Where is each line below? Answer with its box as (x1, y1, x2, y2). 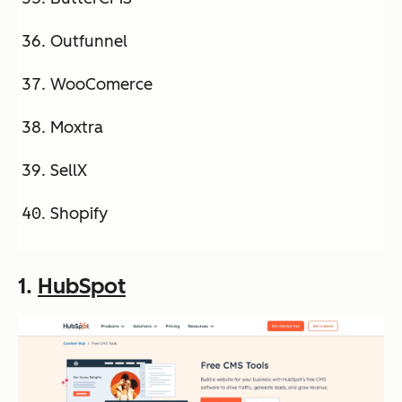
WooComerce (50, 74, 153, 95)
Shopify (50, 204, 108, 224)
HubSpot (38, 273, 126, 300)
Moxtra (50, 118, 103, 138)
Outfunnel (50, 31, 127, 52)
